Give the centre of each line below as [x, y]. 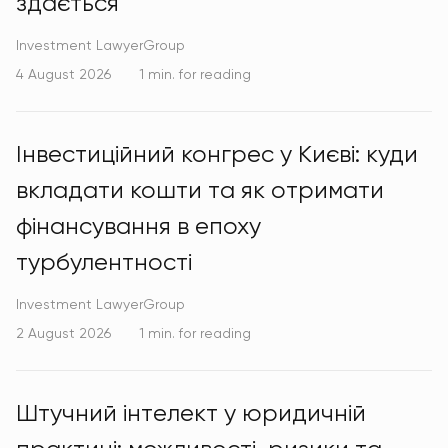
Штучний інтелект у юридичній [191, 413]
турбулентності [104, 262]
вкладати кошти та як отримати [200, 190]
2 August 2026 [63, 333]
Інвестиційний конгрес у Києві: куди [217, 154]
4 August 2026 [63, 74]
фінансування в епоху [138, 226]
